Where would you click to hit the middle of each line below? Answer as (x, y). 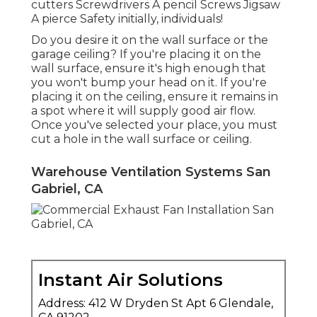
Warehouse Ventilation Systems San (151, 172)
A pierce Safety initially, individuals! (127, 19)
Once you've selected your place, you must (154, 125)
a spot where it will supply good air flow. (143, 111)
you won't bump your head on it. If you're (149, 83)
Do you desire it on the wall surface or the (150, 40)
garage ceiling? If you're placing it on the (146, 54)
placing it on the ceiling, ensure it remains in (155, 97)
